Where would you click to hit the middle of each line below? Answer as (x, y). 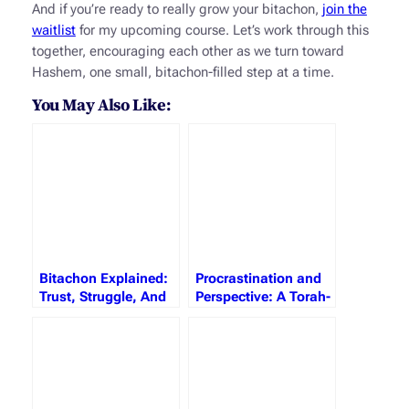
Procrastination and (258, 279)
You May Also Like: (101, 105)
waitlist (53, 30)
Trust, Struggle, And (102, 298)
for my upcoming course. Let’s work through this (222, 30)
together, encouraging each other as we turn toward (188, 51)
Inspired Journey (248, 316)
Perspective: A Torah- (262, 298)
